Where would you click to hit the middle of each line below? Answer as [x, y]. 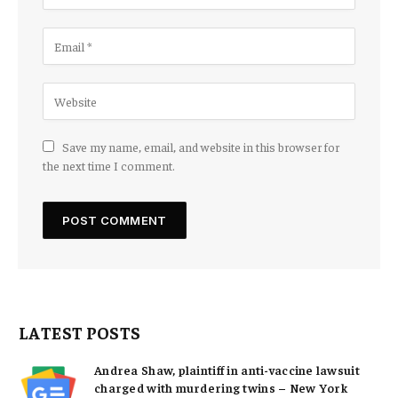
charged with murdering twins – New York [221, 388]
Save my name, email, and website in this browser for [201, 147]
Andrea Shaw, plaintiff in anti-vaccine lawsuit [227, 370]
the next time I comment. [109, 166]
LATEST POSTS [80, 333]
